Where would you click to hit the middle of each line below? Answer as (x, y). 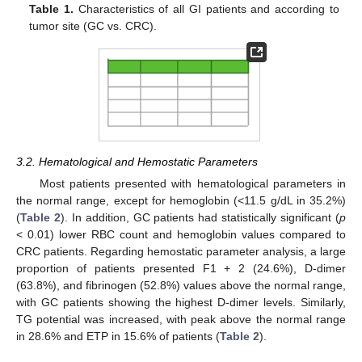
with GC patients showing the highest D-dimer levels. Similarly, (181, 302)
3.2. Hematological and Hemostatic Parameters (137, 161)
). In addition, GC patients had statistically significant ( (200, 217)
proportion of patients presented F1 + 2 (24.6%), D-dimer (181, 268)
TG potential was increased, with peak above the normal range (181, 319)
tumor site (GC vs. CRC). (93, 25)
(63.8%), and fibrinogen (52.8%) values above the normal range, (181, 285)
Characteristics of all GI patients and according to (206, 8)
